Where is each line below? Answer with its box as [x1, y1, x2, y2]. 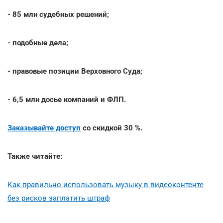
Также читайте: [7, 151, 62, 161]
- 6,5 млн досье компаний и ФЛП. [7, 95, 126, 104]
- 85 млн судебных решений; [7, 9, 109, 19]
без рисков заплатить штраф [7, 193, 110, 203]
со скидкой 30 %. [81, 123, 142, 132]
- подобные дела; [7, 38, 68, 47]
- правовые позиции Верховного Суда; [7, 66, 142, 76]
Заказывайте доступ [7, 123, 81, 132]
